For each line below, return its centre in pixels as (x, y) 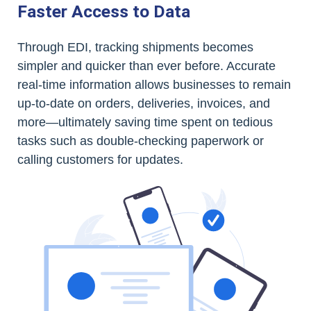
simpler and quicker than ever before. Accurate (146, 66)
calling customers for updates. (100, 160)
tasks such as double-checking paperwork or (141, 141)
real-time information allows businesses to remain (154, 85)
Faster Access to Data (104, 12)
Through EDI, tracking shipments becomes (135, 48)
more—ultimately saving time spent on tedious (145, 123)
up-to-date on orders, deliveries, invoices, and (144, 104)
